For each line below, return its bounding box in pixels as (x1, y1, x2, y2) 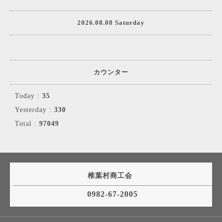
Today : (15, 92, 42, 100)
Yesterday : (15, 106, 54, 113)
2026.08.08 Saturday (77, 19, 145, 26)
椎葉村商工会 (87, 172, 135, 179)
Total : (15, 120, 39, 127)
